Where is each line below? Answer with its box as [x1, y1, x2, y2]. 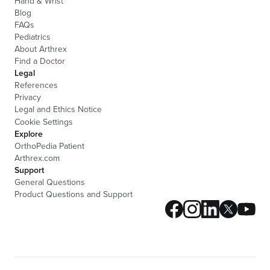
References [14, 79, 58, 91]
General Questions [14, 176, 85, 188]
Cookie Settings [14, 116, 73, 128]
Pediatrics [14, 31, 51, 43]
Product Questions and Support [14, 188, 133, 200]
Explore [14, 128, 43, 140]
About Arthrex [14, 43, 67, 55]
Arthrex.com [14, 152, 60, 164]
